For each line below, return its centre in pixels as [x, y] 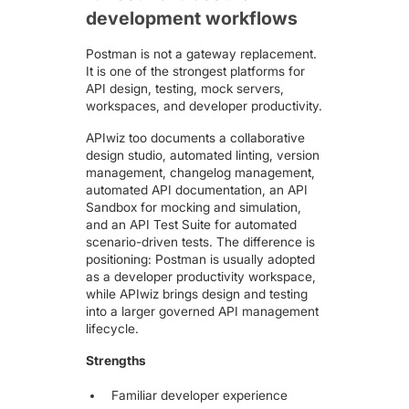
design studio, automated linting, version [203, 155]
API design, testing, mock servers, [185, 89]
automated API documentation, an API [197, 189]
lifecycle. [113, 328]
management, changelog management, [201, 172]
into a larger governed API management [203, 311]
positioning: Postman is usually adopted [201, 259]
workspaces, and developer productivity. [204, 106]
